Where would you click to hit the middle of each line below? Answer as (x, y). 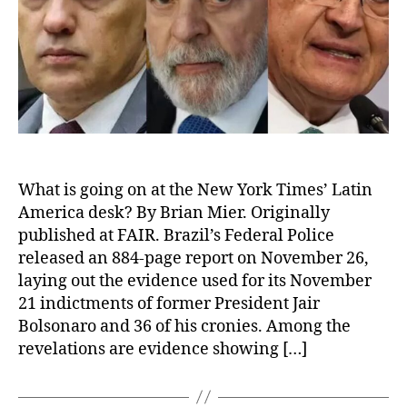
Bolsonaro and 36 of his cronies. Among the (184, 326)
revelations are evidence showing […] (163, 349)
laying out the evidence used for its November (195, 281)
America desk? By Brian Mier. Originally (174, 213)
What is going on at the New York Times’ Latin (195, 190)
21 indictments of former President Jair (169, 303)
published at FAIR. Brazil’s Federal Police (176, 235)
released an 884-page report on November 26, (194, 258)
